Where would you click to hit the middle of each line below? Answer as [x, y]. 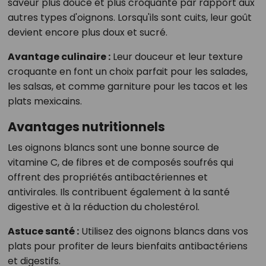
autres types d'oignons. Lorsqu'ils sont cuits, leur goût [129, 18]
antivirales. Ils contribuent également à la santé [118, 192]
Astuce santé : [43, 232]
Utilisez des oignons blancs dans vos [163, 232]
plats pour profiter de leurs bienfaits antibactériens [127, 246]
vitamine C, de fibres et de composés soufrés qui [120, 163]
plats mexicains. [45, 102]
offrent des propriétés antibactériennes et [107, 178]
